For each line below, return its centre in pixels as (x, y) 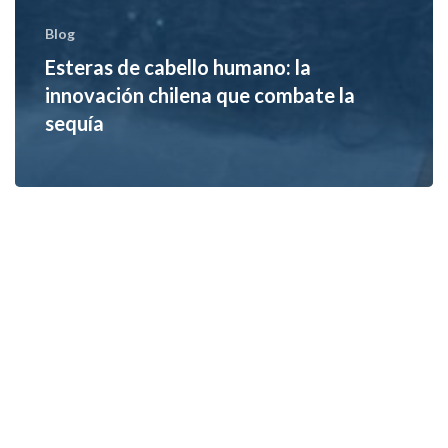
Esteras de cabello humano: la (177, 66)
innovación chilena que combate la (199, 94)
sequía (74, 122)
